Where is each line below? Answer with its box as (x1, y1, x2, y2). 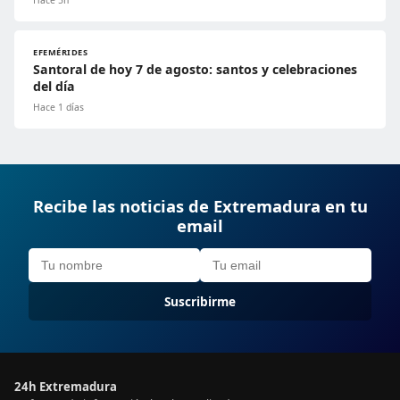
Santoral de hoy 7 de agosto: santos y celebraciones (33, 61, 357, 79)
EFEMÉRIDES (33, 46, 88, 59)
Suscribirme (164, 293, 236, 311)
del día (33, 78, 75, 96)
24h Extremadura (14, 379, 117, 396)
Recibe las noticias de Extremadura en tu (32, 195, 368, 218)
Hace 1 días (33, 101, 84, 114)
